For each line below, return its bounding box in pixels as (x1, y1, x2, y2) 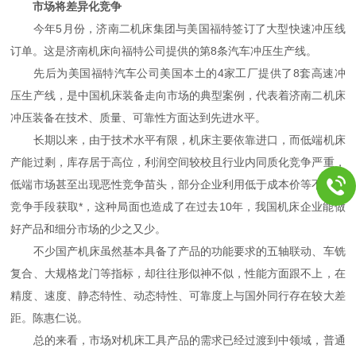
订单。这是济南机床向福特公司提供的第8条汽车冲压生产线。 (10, 44, 318, 57)
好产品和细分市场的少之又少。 (10, 222, 167, 235)
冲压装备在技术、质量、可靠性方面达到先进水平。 (10, 110, 267, 124)
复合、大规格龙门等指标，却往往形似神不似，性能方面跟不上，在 (10, 266, 346, 280)
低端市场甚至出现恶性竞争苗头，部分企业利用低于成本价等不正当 (10, 177, 346, 191)
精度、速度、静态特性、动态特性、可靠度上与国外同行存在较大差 (10, 288, 346, 302)
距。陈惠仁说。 (10, 311, 89, 324)
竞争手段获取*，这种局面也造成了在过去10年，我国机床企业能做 (10, 199, 346, 213)
